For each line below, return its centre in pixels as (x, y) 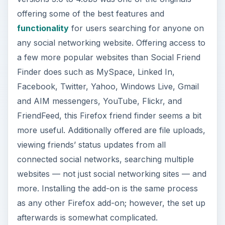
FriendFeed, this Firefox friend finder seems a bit (109, 115)
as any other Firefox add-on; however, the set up (111, 203)
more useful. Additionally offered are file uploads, (111, 130)
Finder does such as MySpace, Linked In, (96, 72)
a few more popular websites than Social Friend (108, 57)
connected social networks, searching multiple (105, 159)
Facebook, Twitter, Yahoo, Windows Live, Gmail (108, 86)
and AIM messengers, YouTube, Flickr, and (99, 101)
